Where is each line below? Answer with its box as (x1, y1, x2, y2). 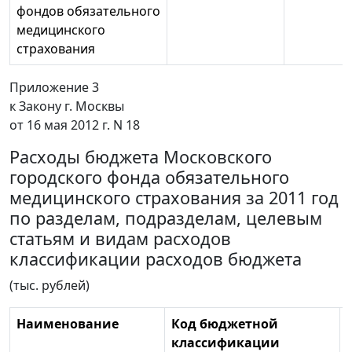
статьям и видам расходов (9, 227, 231, 251)
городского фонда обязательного (9, 166, 289, 189)
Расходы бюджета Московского (9, 145, 272, 169)
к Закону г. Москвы (9, 97, 124, 115)
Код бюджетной (171, 315, 278, 333)
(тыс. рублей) (9, 277, 90, 295)
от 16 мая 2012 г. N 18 (9, 116, 140, 134)
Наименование (16, 315, 119, 333)
